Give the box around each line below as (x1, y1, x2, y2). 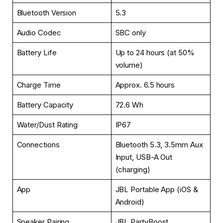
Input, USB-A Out (115, 152, 173, 162)
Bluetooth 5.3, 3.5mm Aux (115, 139, 203, 149)
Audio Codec (16, 27, 61, 37)
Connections (16, 139, 60, 149)
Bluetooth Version (16, 7, 77, 17)
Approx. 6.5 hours (115, 80, 175, 90)
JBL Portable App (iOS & (115, 184, 198, 194)
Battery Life (16, 47, 57, 57)
